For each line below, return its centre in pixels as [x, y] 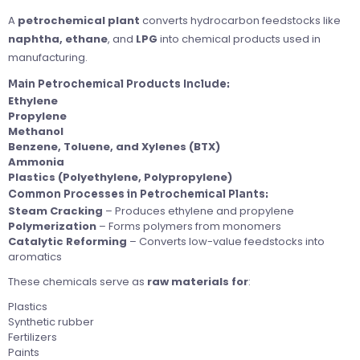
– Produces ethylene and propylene [198, 211]
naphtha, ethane [58, 39]
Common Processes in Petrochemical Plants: [138, 194]
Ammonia [36, 162]
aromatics [35, 256]
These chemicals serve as [78, 281]
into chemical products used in [239, 39]
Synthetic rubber [51, 321]
